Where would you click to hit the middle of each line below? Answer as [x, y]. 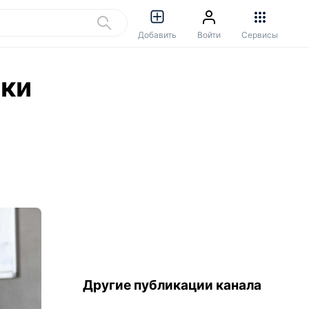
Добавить [157, 35]
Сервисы [260, 35]
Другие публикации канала [172, 285]
